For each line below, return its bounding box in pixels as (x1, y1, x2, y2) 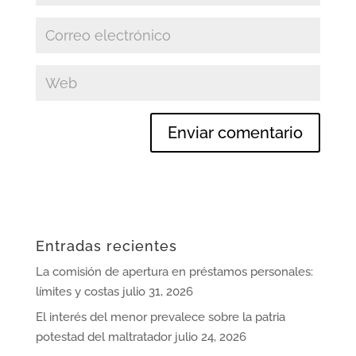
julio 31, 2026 (122, 284, 193, 299)
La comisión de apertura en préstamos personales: (35, 264, 313, 279)
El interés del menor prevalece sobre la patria (35, 310, 285, 325)
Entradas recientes (35, 237, 177, 254)
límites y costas (35, 284, 119, 299)
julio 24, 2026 (174, 330, 246, 345)
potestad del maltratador (35, 330, 172, 345)
